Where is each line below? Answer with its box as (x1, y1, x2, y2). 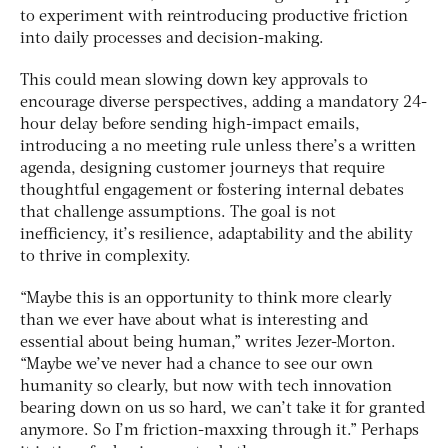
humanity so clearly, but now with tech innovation (20, 379, 392, 396)
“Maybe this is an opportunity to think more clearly (20, 291, 392, 308)
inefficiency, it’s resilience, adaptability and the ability (20, 227, 413, 244)
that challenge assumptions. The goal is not (20, 205, 336, 222)
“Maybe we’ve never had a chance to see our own (20, 357, 373, 374)
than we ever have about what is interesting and (20, 313, 368, 330)
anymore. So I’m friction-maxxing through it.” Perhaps (20, 423, 419, 440)
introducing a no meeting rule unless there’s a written (20, 139, 416, 156)
